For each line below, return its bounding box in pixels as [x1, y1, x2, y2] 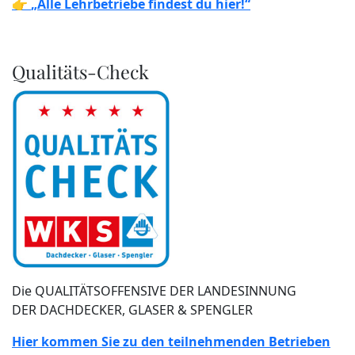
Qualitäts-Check [12, 59, 149, 85]
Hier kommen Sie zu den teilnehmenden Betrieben [12, 333, 330, 351]
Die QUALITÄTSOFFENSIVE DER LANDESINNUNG [12, 282, 296, 300]
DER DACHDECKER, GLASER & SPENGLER [12, 301, 253, 319]
